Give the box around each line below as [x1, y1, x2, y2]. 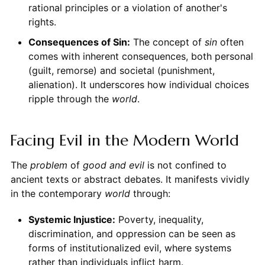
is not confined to [144, 159, 227, 171]
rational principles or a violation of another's [28, 1, 227, 14]
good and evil [82, 159, 144, 171]
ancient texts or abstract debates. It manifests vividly [10, 173, 250, 185]
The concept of [130, 35, 205, 48]
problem [30, 159, 67, 171]
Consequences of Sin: [28, 35, 130, 48]
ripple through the [28, 92, 112, 105]
